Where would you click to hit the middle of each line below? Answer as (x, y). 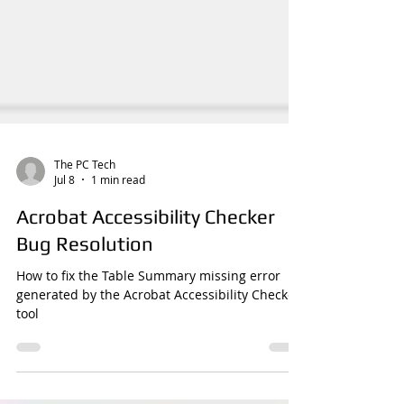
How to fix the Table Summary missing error (148, 321)
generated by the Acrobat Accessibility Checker (158, 340)
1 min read (118, 225)
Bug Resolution (85, 289)
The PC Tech (85, 209)
